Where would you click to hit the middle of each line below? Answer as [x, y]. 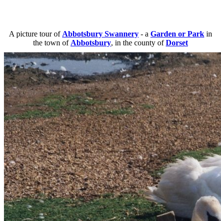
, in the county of [138, 43]
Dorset [177, 43]
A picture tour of [36, 34]
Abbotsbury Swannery [100, 34]
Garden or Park [177, 34]
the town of [52, 43]
